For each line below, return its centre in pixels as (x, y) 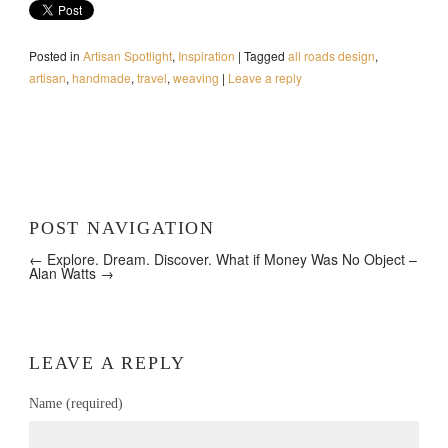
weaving (195, 78)
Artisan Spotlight (127, 56)
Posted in (54, 56)
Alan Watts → (71, 273)
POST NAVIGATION (121, 228)
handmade (101, 78)
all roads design (331, 56)
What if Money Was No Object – (316, 259)
